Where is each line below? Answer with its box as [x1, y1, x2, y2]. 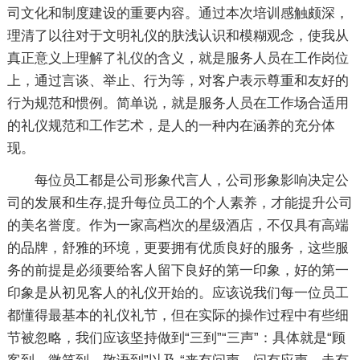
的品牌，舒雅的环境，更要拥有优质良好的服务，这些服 [6, 239, 349, 256]
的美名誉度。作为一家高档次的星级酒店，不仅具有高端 [6, 217, 349, 233]
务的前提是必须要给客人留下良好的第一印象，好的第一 [6, 262, 349, 278]
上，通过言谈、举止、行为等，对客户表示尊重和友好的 [6, 72, 349, 88]
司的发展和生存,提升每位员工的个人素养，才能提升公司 [6, 194, 353, 211]
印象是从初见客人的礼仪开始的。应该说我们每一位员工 [6, 284, 349, 301]
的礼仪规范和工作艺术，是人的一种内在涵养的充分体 [6, 117, 335, 133]
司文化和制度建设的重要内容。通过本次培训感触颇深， [6, 5, 349, 21]
